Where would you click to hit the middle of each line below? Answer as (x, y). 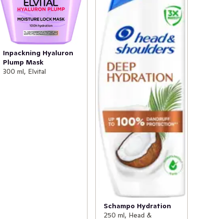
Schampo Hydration (137, 206)
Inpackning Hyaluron (38, 53)
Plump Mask (23, 62)
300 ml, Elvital (25, 72)
